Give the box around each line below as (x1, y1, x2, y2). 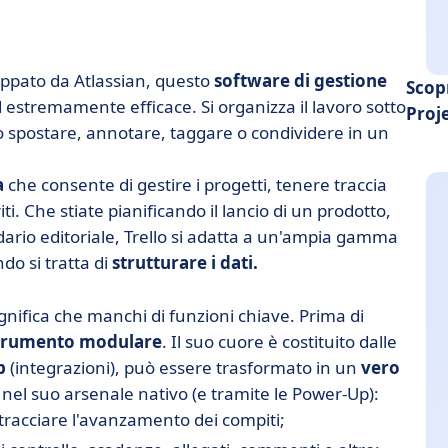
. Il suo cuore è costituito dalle (162, 330, 397, 353)
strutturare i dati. (112, 251, 258, 274)
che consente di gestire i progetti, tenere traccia (4, 173, 387, 196)
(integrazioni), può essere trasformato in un (10, 356, 361, 379)
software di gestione (214, 69, 387, 92)
